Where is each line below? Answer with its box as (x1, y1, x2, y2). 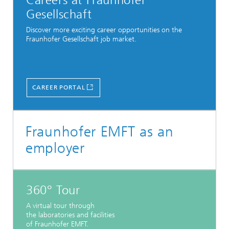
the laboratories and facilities (26, 211, 114, 220)
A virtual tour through (26, 201, 95, 211)
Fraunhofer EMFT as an (26, 123, 174, 140)
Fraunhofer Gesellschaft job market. (26, 35, 136, 44)
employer (26, 140, 85, 156)
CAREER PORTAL (32, 84, 85, 91)
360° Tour (26, 183, 80, 197)
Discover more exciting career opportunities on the (26, 26, 182, 35)
